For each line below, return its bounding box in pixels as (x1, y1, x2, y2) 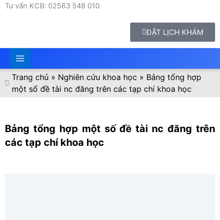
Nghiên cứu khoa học (58, 72, 137, 82)
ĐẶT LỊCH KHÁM (146, 27, 203, 37)
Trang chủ (12, 72, 49, 82)
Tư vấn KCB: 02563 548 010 (5, 1, 100, 10)
